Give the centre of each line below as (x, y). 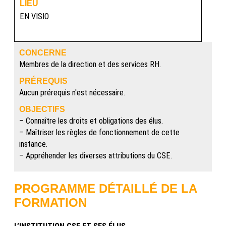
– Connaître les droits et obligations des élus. (91, 121)
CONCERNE (43, 53)
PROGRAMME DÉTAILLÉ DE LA (105, 188)
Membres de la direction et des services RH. (90, 65)
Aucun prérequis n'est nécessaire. (72, 93)
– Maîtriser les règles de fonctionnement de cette (99, 133)
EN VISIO (34, 17)
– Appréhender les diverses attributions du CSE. (96, 156)
